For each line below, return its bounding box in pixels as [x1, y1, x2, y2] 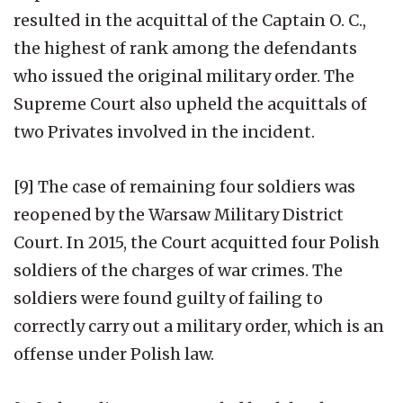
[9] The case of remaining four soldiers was [13, 175, 355, 197]
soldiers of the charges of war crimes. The [13, 259, 343, 281]
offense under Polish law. [13, 343, 214, 364]
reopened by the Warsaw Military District [13, 203, 344, 225]
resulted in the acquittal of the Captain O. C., [13, 9, 366, 31]
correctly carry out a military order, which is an [13, 315, 384, 336]
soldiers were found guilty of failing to [13, 287, 323, 309]
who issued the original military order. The [13, 65, 354, 86]
